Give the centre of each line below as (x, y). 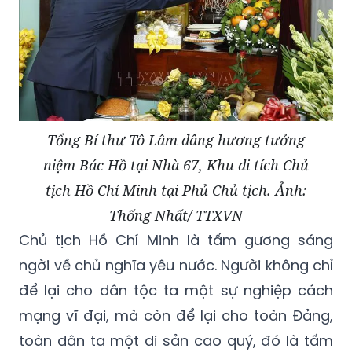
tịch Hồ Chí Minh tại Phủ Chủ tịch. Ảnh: (176, 191)
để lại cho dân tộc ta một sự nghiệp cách (176, 291)
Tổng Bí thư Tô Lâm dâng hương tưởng (176, 140)
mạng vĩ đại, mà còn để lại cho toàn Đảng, (176, 316)
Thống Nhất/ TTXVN (176, 216)
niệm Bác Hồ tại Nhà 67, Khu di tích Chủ (176, 165)
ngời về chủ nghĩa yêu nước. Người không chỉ (176, 266)
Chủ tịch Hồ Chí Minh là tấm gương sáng (176, 240)
